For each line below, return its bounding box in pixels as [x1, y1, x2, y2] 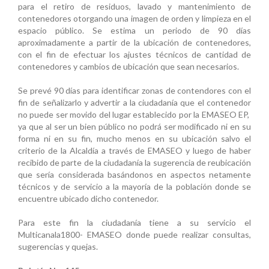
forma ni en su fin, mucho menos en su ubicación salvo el [18, 133, 251, 144]
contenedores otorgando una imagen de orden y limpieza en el [18, 13, 251, 24]
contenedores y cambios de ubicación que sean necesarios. [18, 61, 239, 72]
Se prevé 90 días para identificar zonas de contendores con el [18, 85, 251, 96]
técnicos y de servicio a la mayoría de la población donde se [18, 181, 251, 192]
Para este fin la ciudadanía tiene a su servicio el [18, 217, 251, 228]
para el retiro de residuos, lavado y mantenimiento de [18, 1, 251, 12]
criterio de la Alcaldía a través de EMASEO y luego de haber [18, 145, 251, 156]
